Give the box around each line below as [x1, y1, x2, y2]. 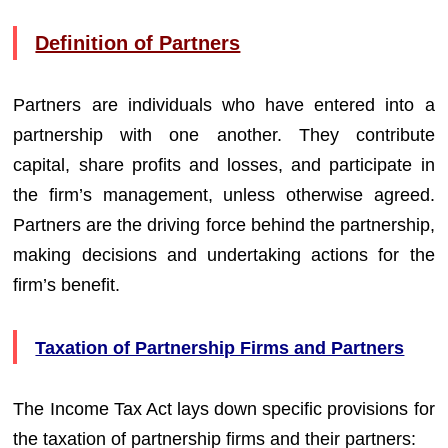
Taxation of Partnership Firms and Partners [35, 338, 405, 358]
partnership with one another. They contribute [13, 125, 435, 145]
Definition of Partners [35, 32, 241, 54]
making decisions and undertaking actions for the [13, 245, 435, 265]
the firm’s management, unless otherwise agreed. [13, 185, 435, 205]
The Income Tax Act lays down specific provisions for [13, 399, 435, 419]
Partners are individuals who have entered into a [13, 95, 435, 115]
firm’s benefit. [13, 275, 121, 295]
